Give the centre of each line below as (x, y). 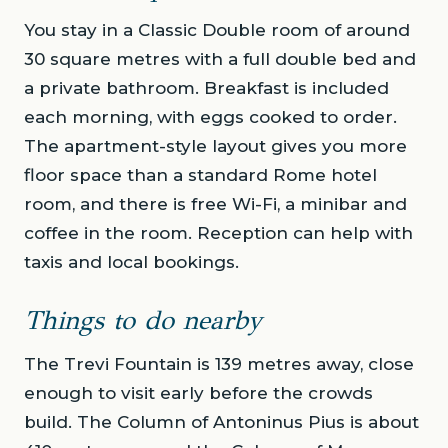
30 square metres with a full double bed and (220, 59)
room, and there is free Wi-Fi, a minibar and (215, 204)
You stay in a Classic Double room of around (217, 30)
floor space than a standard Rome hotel (200, 175)
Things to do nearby (143, 320)
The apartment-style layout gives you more (215, 146)
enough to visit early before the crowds (198, 393)
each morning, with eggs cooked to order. (210, 117)
